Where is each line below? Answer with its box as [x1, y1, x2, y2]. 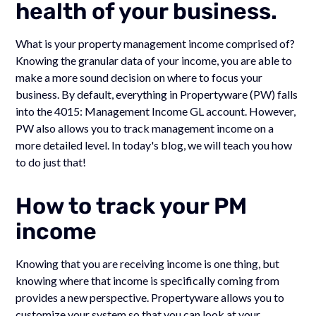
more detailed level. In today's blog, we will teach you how [16, 138, 293, 152]
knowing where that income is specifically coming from [16, 274, 280, 287]
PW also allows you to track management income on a [16, 121, 274, 135]
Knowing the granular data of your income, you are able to [16, 54, 293, 67]
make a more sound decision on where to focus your [16, 71, 263, 84]
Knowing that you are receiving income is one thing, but [16, 257, 280, 270]
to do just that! [16, 155, 87, 169]
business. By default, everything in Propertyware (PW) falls [16, 87, 298, 101]
